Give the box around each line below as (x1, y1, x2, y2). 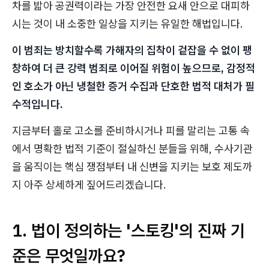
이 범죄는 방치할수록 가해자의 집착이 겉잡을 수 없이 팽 (12, 43, 252, 58)
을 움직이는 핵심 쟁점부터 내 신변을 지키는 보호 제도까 (12, 160, 252, 174)
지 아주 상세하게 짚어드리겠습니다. (12, 178, 166, 192)
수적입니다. (12, 97, 63, 112)
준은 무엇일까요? (12, 244, 125, 267)
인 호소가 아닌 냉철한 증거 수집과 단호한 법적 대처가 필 (12, 79, 255, 94)
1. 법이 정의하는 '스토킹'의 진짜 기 (12, 219, 245, 242)
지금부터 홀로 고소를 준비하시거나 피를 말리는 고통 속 (12, 124, 250, 138)
